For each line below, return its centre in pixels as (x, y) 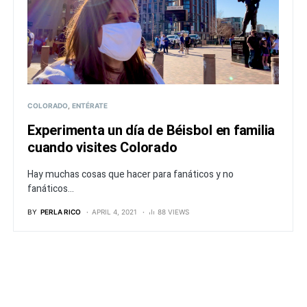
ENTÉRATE (90, 105)
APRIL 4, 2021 (114, 211)
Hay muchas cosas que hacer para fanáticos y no (131, 174)
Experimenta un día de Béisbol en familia (151, 130)
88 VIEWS (173, 211)
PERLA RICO (61, 211)
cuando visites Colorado (102, 147)
